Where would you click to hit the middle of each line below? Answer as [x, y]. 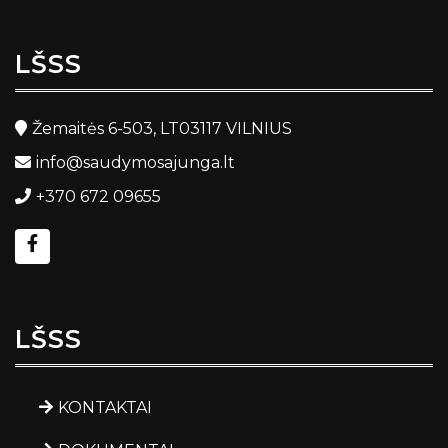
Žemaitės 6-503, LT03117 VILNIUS [162, 128]
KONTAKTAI [105, 407]
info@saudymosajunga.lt [135, 162]
